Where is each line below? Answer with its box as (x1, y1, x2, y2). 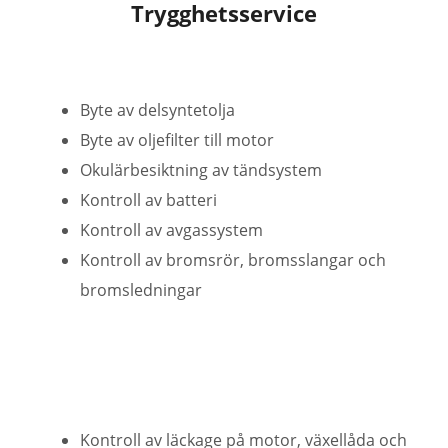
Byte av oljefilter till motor (80, 128, 274, 151)
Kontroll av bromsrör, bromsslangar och (80, 248, 386, 271)
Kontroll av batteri (80, 188, 217, 211)
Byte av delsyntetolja (80, 98, 235, 121)
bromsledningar (80, 278, 202, 301)
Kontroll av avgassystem (80, 218, 263, 241)
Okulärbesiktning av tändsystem (80, 158, 322, 181)
